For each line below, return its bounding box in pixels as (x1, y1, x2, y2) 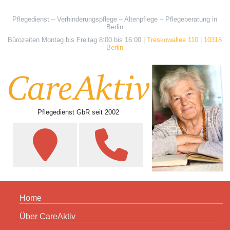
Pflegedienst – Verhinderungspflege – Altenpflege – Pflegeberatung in (12, 15, 218, 23)
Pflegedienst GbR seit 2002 (37, 108, 119, 117)
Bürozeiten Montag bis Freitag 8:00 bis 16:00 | (8, 36, 147, 44)
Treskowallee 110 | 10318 (147, 36, 222, 44)
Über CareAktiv (20, 212, 76, 221)
